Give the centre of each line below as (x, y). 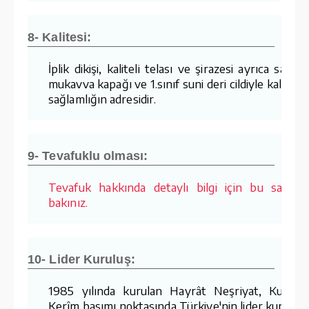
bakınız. (68, 202)
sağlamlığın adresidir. (102, 98)
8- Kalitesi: (60, 37)
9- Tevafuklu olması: (88, 156)
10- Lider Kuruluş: (81, 259)
